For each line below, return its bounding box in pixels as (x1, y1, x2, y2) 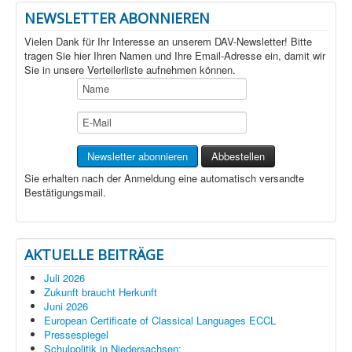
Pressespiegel (44, 327, 108, 343)
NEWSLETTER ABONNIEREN (24, 9, 210, 28)
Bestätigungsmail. (24, 185, 106, 200)
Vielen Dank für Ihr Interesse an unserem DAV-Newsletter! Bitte (24, 34, 312, 49)
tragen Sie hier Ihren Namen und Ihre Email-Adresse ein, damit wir (24, 48, 325, 64)
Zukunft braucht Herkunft (44, 284, 157, 300)
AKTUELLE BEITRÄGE (24, 245, 163, 265)
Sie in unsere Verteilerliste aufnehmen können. (24, 62, 236, 78)
